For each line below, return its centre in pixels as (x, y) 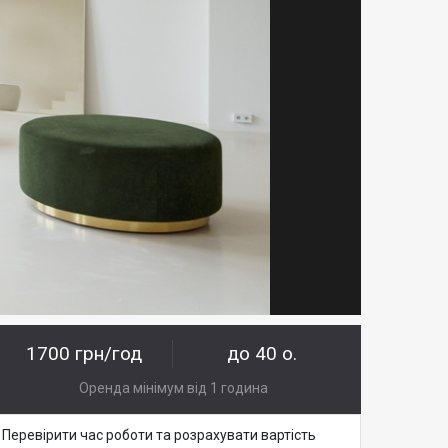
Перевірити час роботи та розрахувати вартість (159, 435)
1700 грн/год (84, 354)
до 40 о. (262, 354)
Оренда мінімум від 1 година (173, 388)
